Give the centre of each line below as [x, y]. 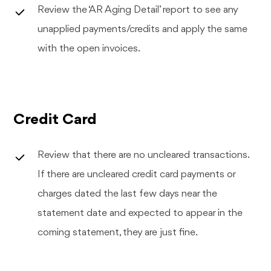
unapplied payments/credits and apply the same [143, 29]
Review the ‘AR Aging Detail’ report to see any [138, 10]
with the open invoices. [89, 48]
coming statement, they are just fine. [118, 232]
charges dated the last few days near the [128, 194]
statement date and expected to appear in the [140, 213]
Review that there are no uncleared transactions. [144, 155]
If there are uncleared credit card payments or [137, 174]
